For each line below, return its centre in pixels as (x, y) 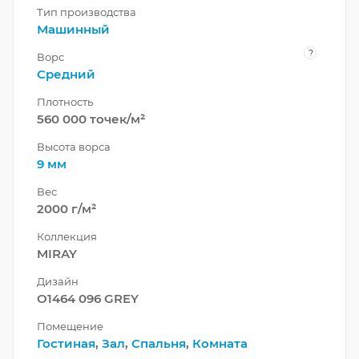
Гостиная (66, 343)
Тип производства (87, 12)
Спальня (159, 343)
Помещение (70, 326)
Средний (66, 74)
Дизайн (58, 281)
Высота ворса (74, 146)
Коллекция (67, 236)
